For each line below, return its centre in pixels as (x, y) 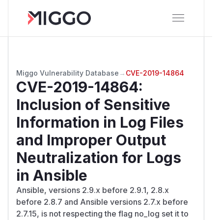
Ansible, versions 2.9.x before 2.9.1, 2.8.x (93, 190)
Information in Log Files (100, 122)
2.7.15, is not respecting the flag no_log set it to (102, 213)
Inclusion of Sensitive (93, 104)
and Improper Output (91, 140)
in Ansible (52, 175)
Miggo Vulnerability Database (68, 73)
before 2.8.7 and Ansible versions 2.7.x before (102, 202)
